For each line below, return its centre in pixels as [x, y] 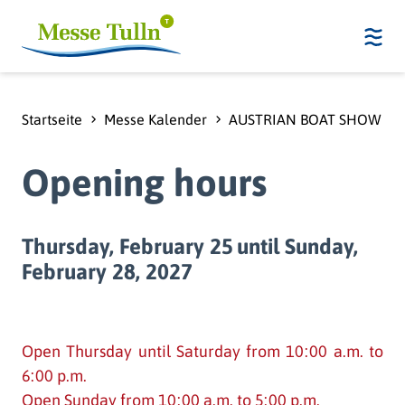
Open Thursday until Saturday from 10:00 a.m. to [202, 351]
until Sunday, [297, 246]
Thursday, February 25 [127, 246]
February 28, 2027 [107, 271]
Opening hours [144, 182]
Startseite [52, 119]
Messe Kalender [155, 119]
